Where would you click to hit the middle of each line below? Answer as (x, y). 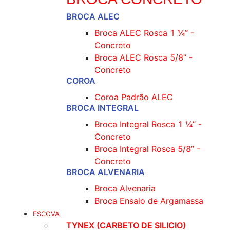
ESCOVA (46, 214)
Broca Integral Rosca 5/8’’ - (147, 149)
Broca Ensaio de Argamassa (149, 201)
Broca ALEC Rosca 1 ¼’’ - (144, 33)
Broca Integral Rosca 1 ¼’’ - (148, 124)
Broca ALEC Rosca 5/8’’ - (143, 57)
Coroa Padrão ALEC (134, 97)
